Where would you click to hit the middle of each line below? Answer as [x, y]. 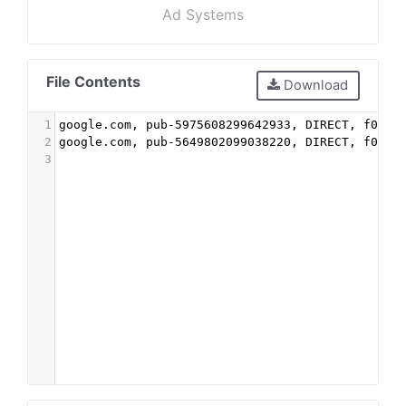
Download [314, 86]
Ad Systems [203, 14]
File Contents [93, 82]
